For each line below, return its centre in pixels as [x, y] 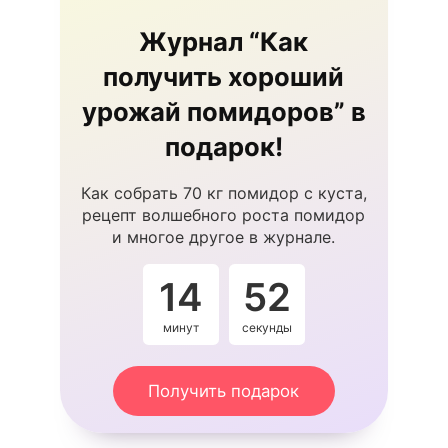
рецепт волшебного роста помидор [224, 214]
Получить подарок [224, 390]
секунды [266, 327]
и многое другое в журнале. [224, 236]
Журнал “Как [224, 42]
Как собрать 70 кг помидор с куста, [223, 192]
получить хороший [224, 77]
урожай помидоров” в [223, 112]
